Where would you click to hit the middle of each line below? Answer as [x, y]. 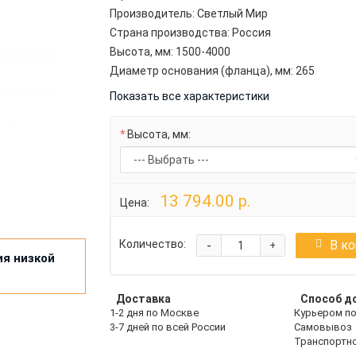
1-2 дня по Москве [155, 312]
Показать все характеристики [190, 96]
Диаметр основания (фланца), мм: [202, 70]
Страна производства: [170, 32]
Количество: [153, 244]
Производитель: [153, 13]
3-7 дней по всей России [168, 327]
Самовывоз [323, 327]
